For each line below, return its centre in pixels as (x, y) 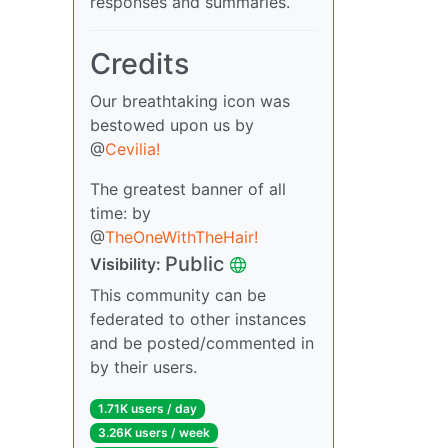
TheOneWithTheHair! (181, 237)
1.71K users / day (147, 409)
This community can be (178, 295)
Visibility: (127, 264)
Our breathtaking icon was (190, 101)
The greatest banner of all (188, 189)
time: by (120, 213)
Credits (139, 64)
